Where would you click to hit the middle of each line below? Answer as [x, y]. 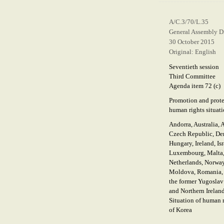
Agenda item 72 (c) [195, 86]
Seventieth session [194, 67]
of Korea [180, 210]
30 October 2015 [192, 42]
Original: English [192, 52]
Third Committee [192, 76]
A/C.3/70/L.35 [189, 22]
